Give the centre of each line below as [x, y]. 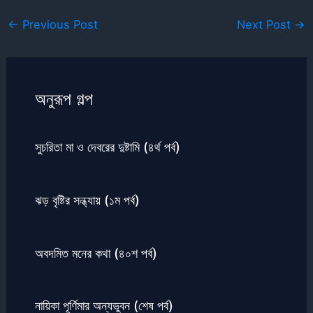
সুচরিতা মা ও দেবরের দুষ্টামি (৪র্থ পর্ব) [107, 146]
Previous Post [58, 25]
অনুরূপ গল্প [64, 99]
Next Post [266, 25]
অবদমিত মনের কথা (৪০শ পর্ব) [96, 253]
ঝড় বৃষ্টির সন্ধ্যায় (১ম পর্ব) [87, 199]
